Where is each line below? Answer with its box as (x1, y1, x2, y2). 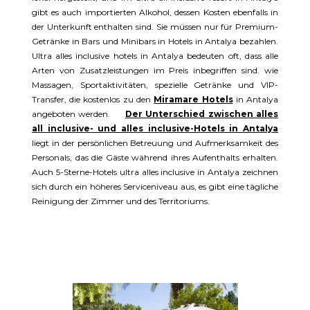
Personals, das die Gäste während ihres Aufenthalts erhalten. (31, 152, 279, 163)
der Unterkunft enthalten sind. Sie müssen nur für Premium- (31, 21, 279, 33)
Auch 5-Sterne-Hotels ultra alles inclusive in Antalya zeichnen (31, 167, 279, 178)
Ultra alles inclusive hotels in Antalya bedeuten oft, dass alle (31, 51, 279, 62)
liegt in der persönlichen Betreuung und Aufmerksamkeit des (31, 138, 279, 149)
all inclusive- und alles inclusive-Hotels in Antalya (31, 123, 279, 134)
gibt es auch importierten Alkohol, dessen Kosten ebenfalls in (31, 7, 279, 18)
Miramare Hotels (154, 94, 233, 105)
